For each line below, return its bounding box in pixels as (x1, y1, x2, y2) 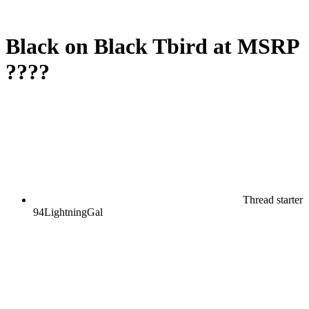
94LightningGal (33, 206, 103, 218)
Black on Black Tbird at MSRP (6, 34, 299, 59)
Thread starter (243, 193, 303, 206)
